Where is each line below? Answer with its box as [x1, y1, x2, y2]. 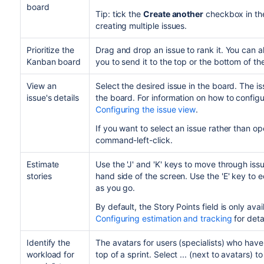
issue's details [26, 92, 79, 103]
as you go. [95, 182, 136, 193]
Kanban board [26, 56, 81, 67]
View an [26, 80, 57, 91]
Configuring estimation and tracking [95, 213, 232, 223]
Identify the [26, 237, 71, 247]
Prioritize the [26, 44, 75, 55]
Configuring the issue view [95, 104, 196, 114]
